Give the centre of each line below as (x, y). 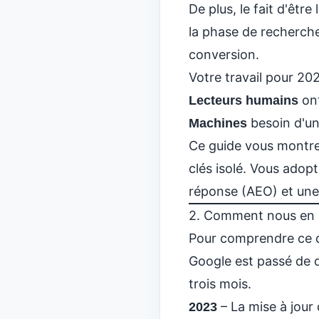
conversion (222, 54)
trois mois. (220, 284)
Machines (218, 123)
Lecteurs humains (244, 100)
